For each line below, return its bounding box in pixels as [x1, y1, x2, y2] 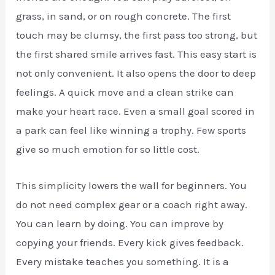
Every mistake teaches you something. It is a [16, 255, 230, 268]
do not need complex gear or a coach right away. [16, 198, 248, 211]
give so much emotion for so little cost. [16, 143, 200, 156]
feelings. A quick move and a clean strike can [16, 86, 234, 99]
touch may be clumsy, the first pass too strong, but [16, 29, 258, 42]
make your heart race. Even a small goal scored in [16, 105, 255, 118]
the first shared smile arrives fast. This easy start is [16, 48, 257, 61]
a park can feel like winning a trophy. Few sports [16, 124, 247, 137]
